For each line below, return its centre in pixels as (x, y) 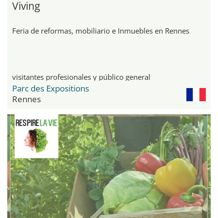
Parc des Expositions (51, 89)
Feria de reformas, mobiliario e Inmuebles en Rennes (101, 31)
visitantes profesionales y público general (81, 77)
